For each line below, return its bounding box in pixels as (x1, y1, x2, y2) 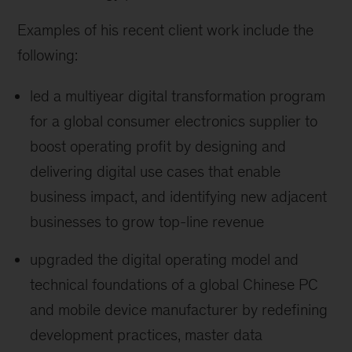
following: (17, 46, 79, 64)
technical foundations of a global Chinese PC (30, 276, 319, 294)
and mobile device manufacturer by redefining (30, 301, 328, 319)
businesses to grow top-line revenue (30, 213, 265, 231)
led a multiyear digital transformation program (30, 87, 326, 105)
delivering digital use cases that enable (30, 163, 281, 181)
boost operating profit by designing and (30, 137, 287, 156)
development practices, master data (30, 326, 263, 344)
